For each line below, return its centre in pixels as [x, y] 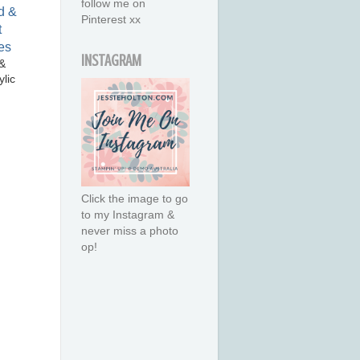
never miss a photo [130, 231]
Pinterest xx [111, 20]
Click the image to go [135, 199]
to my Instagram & [128, 215]
